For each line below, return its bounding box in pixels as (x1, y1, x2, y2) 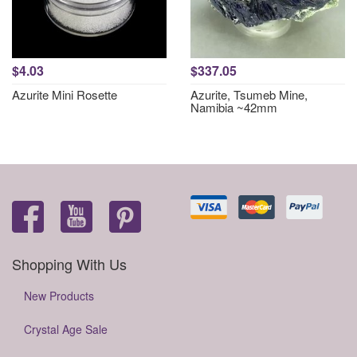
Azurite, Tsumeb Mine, (190, 86, 308, 103)
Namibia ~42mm (190, 99, 277, 116)
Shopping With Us (12, 253, 127, 274)
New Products (24, 288, 94, 304)
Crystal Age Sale (24, 321, 108, 337)
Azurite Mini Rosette (12, 86, 117, 103)
